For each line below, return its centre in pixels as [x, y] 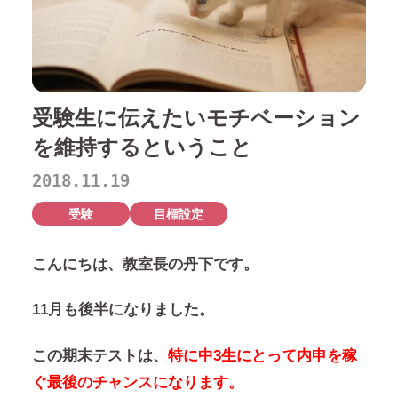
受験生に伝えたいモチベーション [196, 117]
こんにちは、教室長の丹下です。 [145, 264]
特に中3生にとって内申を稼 [262, 355]
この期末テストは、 [99, 355]
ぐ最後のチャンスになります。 [137, 382]
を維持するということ [142, 147]
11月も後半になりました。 [123, 310]
